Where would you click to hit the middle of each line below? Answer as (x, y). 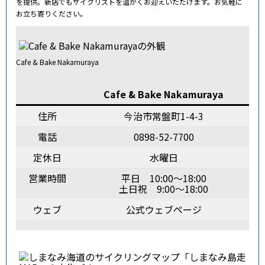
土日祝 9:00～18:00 (164, 189)
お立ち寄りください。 (51, 13)
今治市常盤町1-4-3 (164, 116)
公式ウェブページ (164, 210)
